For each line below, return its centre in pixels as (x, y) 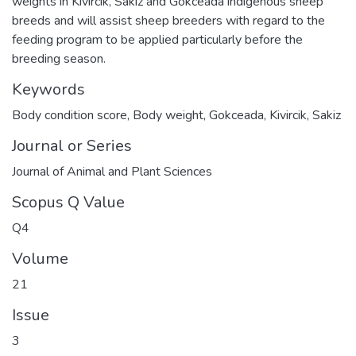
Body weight (168, 115)
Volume (40, 258)
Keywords (48, 89)
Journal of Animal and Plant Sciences (112, 171)
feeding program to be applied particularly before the (157, 39)
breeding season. (59, 58)
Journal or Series (72, 145)
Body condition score (70, 115)
